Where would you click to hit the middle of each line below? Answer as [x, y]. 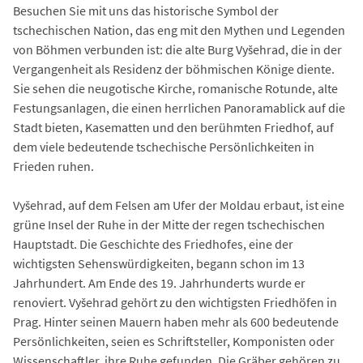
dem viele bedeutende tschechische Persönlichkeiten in [164, 147]
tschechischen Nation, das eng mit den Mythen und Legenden [179, 30]
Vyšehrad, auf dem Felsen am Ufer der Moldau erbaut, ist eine [179, 205]
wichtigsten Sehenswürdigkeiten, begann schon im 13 [159, 264]
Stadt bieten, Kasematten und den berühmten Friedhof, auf [173, 128]
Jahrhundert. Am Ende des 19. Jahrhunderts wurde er [159, 283]
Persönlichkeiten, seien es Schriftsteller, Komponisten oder [174, 342]
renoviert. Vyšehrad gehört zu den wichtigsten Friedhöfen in [175, 303]
